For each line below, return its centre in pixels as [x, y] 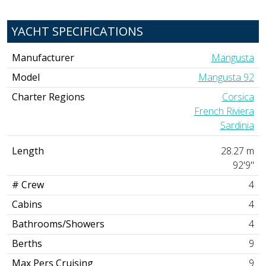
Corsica [238, 97]
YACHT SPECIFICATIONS [77, 31]
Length [28, 151]
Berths [27, 244]
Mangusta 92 [226, 77]
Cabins [27, 205]
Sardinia [237, 126]
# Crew [28, 185]
